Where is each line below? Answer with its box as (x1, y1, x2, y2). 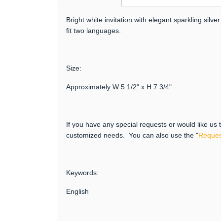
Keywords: (66, 168, 99, 177)
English (66, 187, 89, 195)
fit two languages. (66, 26, 125, 35)
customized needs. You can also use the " (66, 131, 198, 139)
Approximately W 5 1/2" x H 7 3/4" (66, 82, 172, 91)
